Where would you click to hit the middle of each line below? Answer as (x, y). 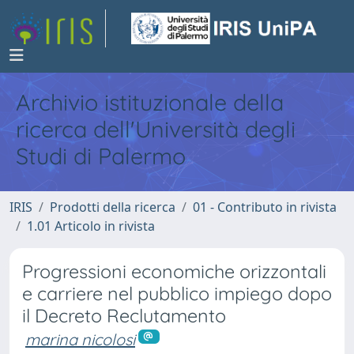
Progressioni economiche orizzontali (174, 271)
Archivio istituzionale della (150, 102)
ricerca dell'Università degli (156, 129)
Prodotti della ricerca (113, 207)
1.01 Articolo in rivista (91, 226)
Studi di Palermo (101, 156)
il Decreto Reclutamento (124, 316)
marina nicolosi (80, 339)
